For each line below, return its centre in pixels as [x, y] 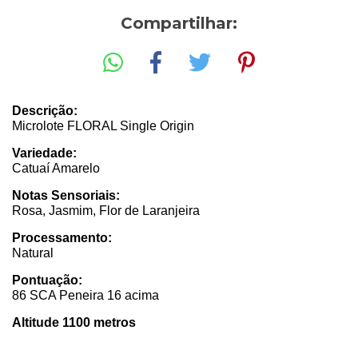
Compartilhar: [179, 23]
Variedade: [44, 153]
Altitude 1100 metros [74, 322]
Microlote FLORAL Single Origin [103, 125]
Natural [33, 253]
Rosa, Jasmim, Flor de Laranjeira [106, 210]
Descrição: [45, 110]
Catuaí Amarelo [56, 168]
